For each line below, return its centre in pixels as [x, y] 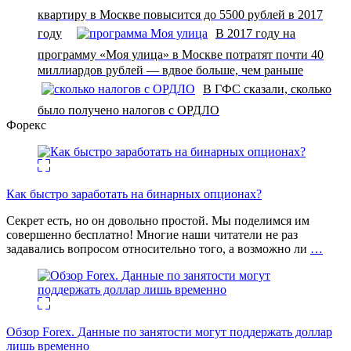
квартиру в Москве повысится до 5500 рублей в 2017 [180, 14]
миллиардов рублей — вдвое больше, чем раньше [170, 70]
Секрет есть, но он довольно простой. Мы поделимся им [158, 220]
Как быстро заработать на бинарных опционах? [134, 194]
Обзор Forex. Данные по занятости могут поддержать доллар [169, 331]
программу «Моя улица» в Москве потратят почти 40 [181, 54]
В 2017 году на [255, 33]
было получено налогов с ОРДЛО [128, 110]
